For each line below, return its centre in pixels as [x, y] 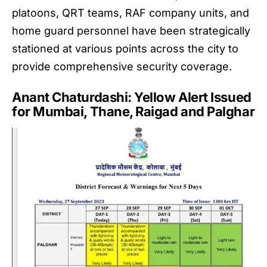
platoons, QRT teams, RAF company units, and [131, 13]
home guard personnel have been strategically [131, 31]
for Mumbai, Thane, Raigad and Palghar [133, 112]
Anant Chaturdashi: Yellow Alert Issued [132, 97]
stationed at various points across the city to [125, 49]
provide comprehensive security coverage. [122, 67]
